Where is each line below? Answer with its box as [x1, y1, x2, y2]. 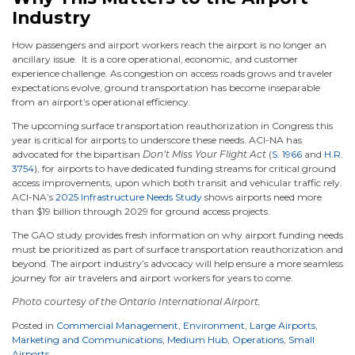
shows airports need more [202, 190, 322, 203]
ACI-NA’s [12, 190, 55, 203]
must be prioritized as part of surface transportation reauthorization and [12, 242, 343, 255]
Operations [232, 333, 284, 345]
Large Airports [250, 319, 315, 331]
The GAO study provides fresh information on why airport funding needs [12, 228, 343, 241]
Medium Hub [167, 333, 227, 345]
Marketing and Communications [12, 333, 162, 345]
